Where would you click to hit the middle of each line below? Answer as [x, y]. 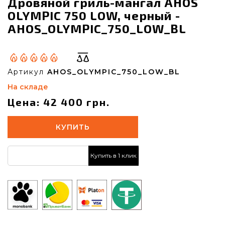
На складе [28, 87]
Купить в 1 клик [114, 156]
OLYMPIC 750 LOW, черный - [94, 15]
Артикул [27, 72]
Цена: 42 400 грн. [59, 102]
